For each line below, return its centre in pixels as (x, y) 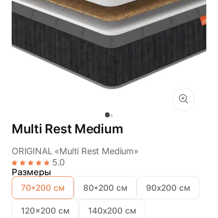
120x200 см (45, 210)
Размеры (31, 172)
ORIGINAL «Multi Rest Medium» (75, 151)
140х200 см (112, 210)
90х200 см (168, 188)
